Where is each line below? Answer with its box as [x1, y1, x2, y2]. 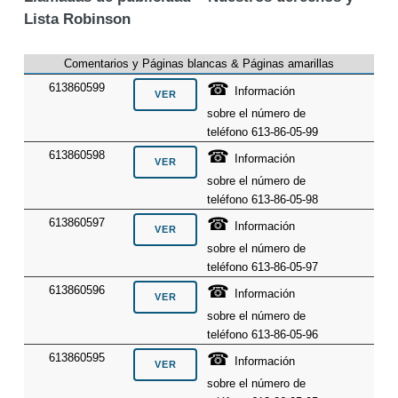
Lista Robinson [23, 11, 131, 28]
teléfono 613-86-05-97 [207, 260, 319, 275]
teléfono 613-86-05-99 [207, 125, 319, 139]
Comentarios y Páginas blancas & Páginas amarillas [64, 57, 334, 71]
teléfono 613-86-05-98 [207, 193, 319, 207]
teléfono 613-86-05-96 [207, 328, 319, 342]
